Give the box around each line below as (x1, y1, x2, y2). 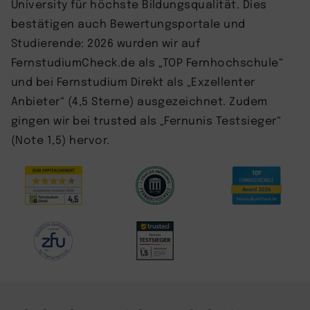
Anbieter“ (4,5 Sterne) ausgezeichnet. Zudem (11, 93, 268, 108)
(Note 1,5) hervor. (11, 131, 110, 147)
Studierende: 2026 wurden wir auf (11, 35, 201, 50)
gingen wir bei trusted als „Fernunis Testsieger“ (11, 112, 282, 127)
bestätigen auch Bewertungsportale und (11, 15, 246, 30)
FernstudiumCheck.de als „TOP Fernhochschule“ (11, 54, 284, 69)
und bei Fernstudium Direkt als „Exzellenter (11, 73, 255, 89)
